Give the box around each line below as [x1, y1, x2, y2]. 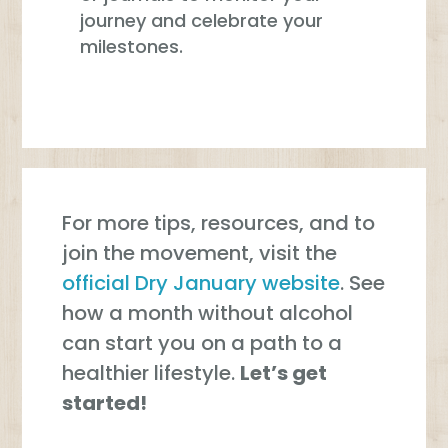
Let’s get [240, 359, 328, 388]
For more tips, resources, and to [62, 209, 376, 238]
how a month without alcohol [62, 299, 354, 328]
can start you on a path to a [62, 329, 343, 358]
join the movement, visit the [62, 239, 338, 268]
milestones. [80, 34, 184, 60]
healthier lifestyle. [62, 359, 241, 388]
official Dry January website [62, 269, 341, 298]
